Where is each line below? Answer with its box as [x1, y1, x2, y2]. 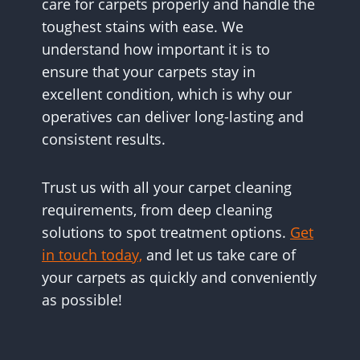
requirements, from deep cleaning [42, 200, 272, 220]
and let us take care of [142, 245, 296, 265]
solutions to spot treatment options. [42, 223, 290, 243]
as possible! [42, 290, 122, 310]
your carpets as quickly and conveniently [42, 268, 317, 288]
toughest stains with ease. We [42, 17, 243, 37]
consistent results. [42, 129, 166, 149]
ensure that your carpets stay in [42, 62, 256, 82]
